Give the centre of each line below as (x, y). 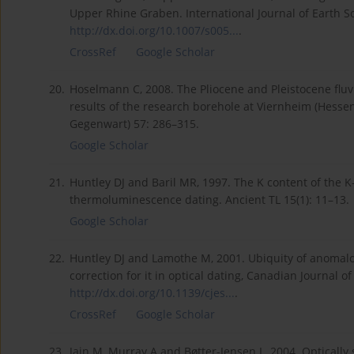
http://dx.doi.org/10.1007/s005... (154, 31)
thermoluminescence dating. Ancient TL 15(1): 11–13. (209, 200)
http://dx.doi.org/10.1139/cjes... (152, 293)
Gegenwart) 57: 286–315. (134, 124)
